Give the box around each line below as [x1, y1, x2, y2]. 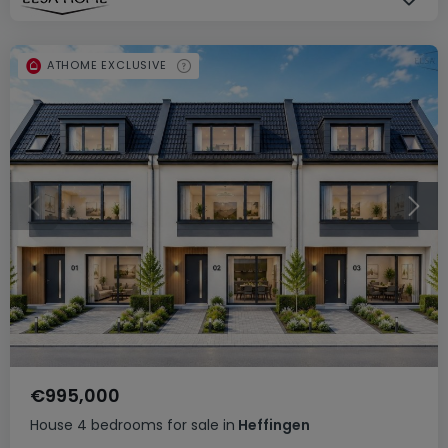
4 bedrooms [77, 414, 163, 435]
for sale [167, 414, 219, 435]
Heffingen [235, 414, 310, 435]
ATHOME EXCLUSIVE [46, 57, 167, 74]
